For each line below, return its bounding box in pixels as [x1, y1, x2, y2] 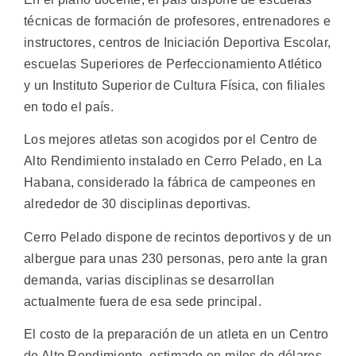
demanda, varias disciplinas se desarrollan [24, 273, 275, 287]
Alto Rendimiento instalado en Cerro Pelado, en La [24, 154, 323, 168]
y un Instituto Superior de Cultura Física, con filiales [24, 78, 326, 92]
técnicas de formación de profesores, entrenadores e [24, 14, 331, 28]
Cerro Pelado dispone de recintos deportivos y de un [24, 230, 332, 244]
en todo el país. [24, 99, 114, 114]
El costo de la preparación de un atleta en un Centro [24, 327, 329, 342]
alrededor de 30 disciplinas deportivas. [24, 197, 251, 211]
